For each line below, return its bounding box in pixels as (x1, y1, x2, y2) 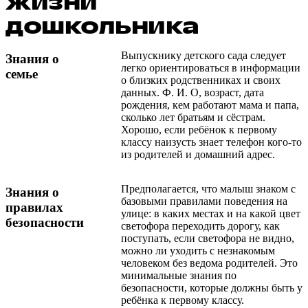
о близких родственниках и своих (121, 74, 280, 86)
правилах (5, 199, 63, 214)
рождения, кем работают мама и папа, (121, 98, 299, 111)
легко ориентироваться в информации (121, 61, 300, 74)
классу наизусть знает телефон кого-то (121, 135, 302, 148)
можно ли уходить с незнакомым (121, 244, 275, 256)
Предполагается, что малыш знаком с (121, 182, 296, 195)
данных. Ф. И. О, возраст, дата (121, 86, 264, 98)
